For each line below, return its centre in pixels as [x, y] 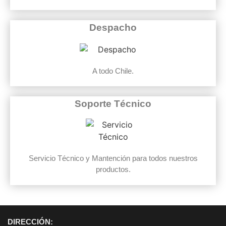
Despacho [113, 28]
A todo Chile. [113, 71]
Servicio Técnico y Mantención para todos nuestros [113, 158]
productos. [113, 169]
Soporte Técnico [113, 104]
